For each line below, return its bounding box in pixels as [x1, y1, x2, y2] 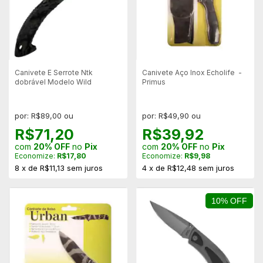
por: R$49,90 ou [141, 111, 201, 121]
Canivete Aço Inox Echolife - [141, 68, 242, 77]
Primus [141, 77, 166, 87]
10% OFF [211, 196, 247, 206]
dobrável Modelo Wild [15, 77, 92, 87]
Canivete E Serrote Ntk [15, 68, 93, 77]
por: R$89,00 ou [15, 111, 73, 121]
